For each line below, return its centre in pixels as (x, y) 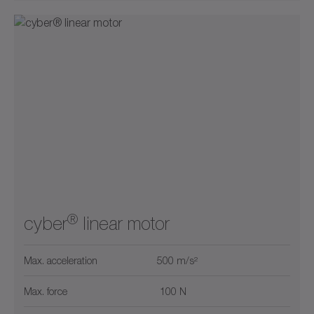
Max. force (46, 292)
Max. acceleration (61, 261)
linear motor (124, 224)
